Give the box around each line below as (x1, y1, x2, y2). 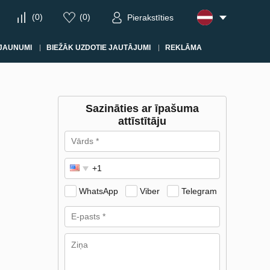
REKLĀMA (165, 43, 202, 52)
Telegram (181, 186, 217, 196)
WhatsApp (79, 186, 118, 196)
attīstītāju (118, 115, 166, 127)
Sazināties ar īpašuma (86, 102, 199, 115)
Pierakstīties (127, 13, 174, 23)
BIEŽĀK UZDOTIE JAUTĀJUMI (46, 43, 151, 52)
